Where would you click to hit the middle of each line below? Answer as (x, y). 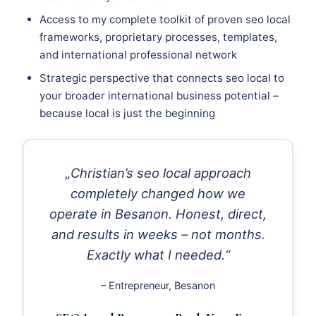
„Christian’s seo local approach (158, 173)
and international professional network (138, 55)
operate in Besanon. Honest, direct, (158, 214)
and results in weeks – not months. (158, 235)
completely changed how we (158, 194)
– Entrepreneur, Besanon (158, 286)
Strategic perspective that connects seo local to (162, 78)
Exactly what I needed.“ (158, 255)
